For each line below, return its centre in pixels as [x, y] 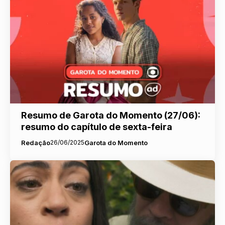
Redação [35, 143]
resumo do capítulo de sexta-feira [96, 127]
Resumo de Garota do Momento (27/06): [110, 116]
